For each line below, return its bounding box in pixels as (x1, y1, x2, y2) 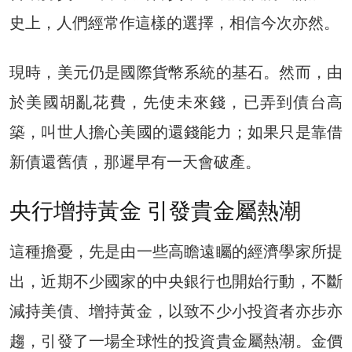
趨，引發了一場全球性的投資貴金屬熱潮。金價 (9, 331, 343, 350)
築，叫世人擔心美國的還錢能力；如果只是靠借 (9, 122, 343, 141)
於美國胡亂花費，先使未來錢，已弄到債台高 (9, 92, 343, 112)
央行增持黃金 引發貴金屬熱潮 (9, 197, 301, 224)
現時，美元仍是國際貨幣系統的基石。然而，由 (9, 62, 343, 82)
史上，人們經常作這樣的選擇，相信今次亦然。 (9, 13, 339, 32)
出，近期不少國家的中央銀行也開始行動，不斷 (9, 271, 343, 291)
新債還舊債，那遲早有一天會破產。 (9, 152, 261, 171)
